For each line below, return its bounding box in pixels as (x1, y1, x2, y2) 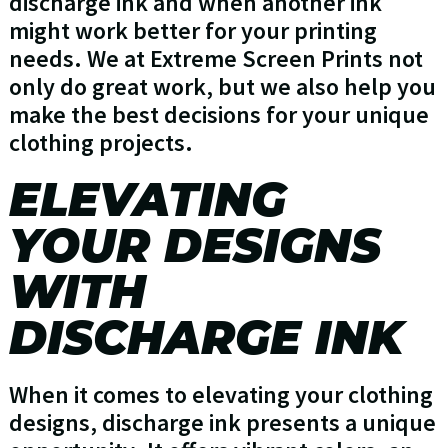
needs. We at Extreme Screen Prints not (8, 43, 423, 75)
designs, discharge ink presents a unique (8, 407, 436, 439)
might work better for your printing (8, 15, 377, 47)
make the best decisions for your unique (8, 99, 429, 131)
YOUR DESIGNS (8, 217, 381, 275)
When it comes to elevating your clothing (8, 379, 433, 411)
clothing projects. (8, 127, 193, 159)
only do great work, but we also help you (8, 71, 436, 103)
